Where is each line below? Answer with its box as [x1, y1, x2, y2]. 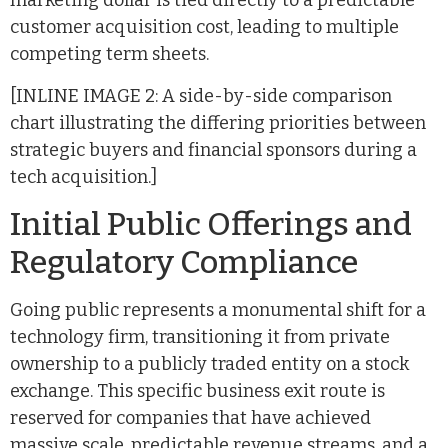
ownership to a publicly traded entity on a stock [10, 353, 409, 375]
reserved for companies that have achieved [10, 407, 371, 429]
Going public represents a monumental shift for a [10, 299, 426, 321]
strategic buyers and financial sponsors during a [10, 138, 417, 161]
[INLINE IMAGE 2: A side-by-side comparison [10, 84, 392, 107]
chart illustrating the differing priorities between [10, 111, 426, 134]
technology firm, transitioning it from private [10, 326, 390, 348]
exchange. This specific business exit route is [10, 380, 385, 402]
